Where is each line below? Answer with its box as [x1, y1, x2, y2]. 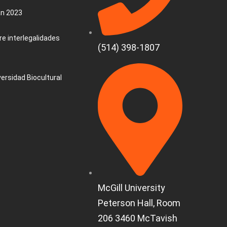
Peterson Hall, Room [98, 197, 180, 208]
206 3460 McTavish [98, 212, 177, 223]
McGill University [98, 182, 165, 193]
